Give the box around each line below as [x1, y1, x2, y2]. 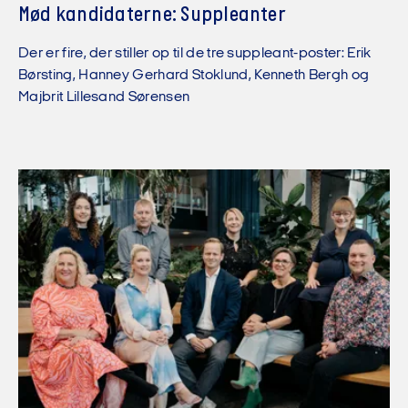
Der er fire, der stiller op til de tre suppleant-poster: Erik [18, 46, 372, 61]
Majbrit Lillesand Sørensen [18, 89, 190, 105]
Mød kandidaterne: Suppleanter [18, 4, 286, 26]
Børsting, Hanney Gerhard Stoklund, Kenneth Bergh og [18, 67, 370, 83]
